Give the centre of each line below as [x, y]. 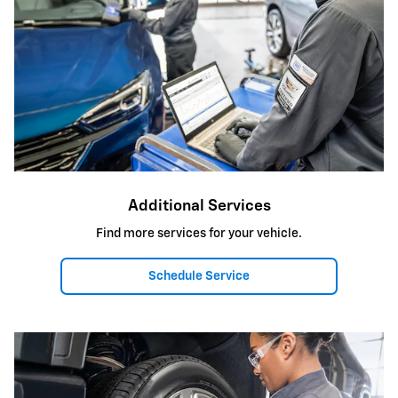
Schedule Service [199, 276]
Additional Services [199, 206]
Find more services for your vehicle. [199, 234]
